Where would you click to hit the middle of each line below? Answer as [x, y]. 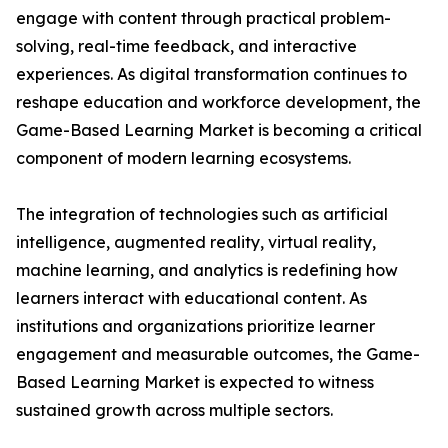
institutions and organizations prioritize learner [195, 326]
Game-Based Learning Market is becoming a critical [219, 130]
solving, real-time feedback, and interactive [186, 46]
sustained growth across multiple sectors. [174, 410]
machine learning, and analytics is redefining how [207, 270]
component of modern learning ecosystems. [183, 158]
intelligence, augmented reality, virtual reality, [196, 242]
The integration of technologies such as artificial [202, 214]
